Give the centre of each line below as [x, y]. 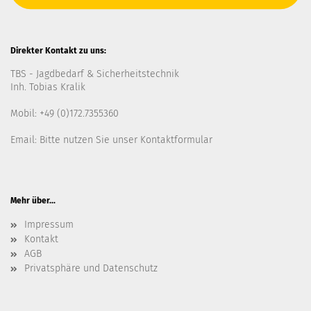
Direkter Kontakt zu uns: [58, 51]
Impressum [49, 225]
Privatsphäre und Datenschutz [91, 268]
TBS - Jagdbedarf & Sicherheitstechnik [95, 74]
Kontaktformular [176, 140]
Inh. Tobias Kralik [48, 87]
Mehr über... [33, 201]
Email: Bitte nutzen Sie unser [75, 140]
